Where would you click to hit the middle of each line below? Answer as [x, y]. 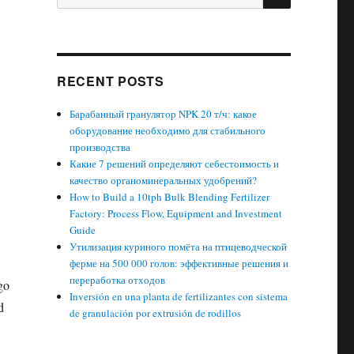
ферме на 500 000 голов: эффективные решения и [179, 263]
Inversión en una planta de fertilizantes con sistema [179, 296]
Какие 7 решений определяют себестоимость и [175, 164]
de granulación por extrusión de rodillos [156, 313]
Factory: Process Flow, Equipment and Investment [176, 213]
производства [100, 147]
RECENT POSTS [110, 81]
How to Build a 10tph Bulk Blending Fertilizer [170, 197]
